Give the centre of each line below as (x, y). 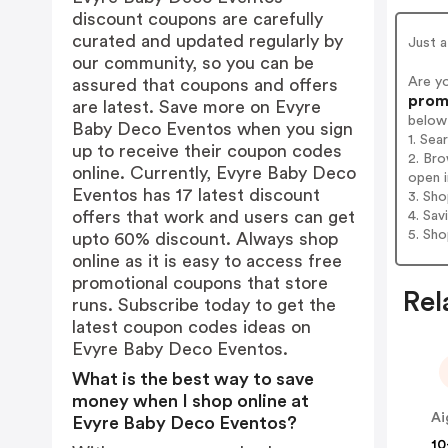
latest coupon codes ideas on (191, 327)
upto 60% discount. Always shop (205, 239)
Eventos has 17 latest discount (196, 195)
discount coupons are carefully (197, 19)
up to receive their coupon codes (207, 151)
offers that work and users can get (213, 217)
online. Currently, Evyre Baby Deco (214, 173)
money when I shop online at (190, 401)
